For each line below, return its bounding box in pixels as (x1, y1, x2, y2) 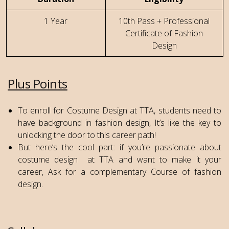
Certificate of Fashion (125, 28, 203, 39)
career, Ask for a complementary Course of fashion (18, 166, 221, 178)
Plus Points (8, 75, 67, 93)
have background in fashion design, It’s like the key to (18, 117, 221, 129)
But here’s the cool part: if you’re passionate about (18, 142, 221, 153)
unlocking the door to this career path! (18, 129, 156, 141)
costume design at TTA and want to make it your (18, 154, 221, 166)
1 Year (44, 15, 67, 27)
